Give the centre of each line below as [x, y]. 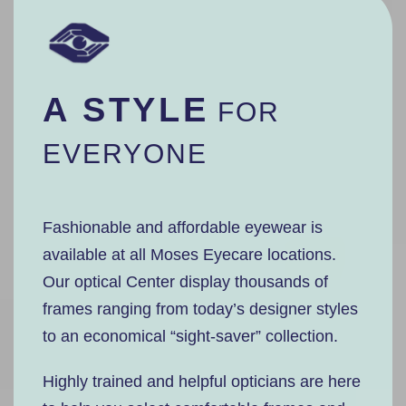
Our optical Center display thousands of [185, 282]
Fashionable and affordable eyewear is [183, 227]
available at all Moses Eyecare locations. [189, 255]
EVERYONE [125, 154]
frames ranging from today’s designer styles [200, 309]
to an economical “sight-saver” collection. [190, 336]
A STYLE [126, 110]
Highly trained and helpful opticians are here [202, 382]
